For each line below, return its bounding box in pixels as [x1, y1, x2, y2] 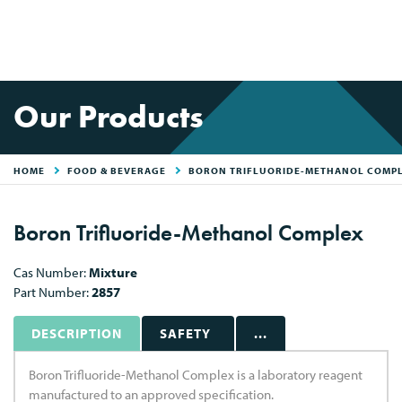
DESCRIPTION [31, 325, 122, 342]
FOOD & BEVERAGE [67, 164, 166, 177]
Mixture [89, 264, 137, 281]
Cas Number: [13, 264, 89, 281]
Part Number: [13, 284, 92, 301]
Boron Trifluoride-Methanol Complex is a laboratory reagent [29, 366, 363, 383]
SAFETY [160, 325, 211, 342]
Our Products [13, 97, 204, 137]
